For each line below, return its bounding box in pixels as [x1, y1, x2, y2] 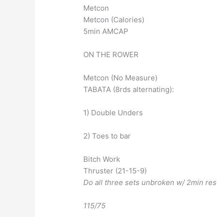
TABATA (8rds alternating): [83, 85, 174, 94]
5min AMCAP [83, 27, 129, 36]
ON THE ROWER [83, 50, 139, 60]
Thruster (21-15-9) [83, 166, 147, 176]
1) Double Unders [83, 108, 143, 118]
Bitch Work [83, 155, 121, 164]
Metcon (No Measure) [83, 73, 158, 83]
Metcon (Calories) [83, 15, 145, 25]
